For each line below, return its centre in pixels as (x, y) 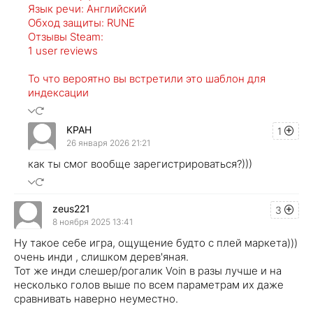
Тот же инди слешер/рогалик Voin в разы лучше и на (148, 270)
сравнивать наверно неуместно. (96, 298)
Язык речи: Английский (87, 8)
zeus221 (71, 209)
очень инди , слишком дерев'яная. (101, 256)
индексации (58, 92)
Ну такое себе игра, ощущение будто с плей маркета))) (156, 242)
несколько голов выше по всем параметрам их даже (149, 284)
